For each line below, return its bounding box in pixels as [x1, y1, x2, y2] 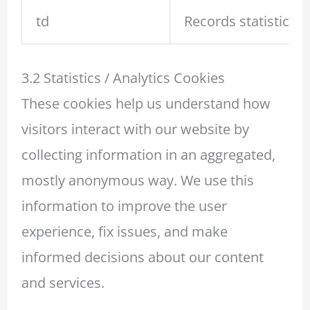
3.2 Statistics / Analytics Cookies [21, 69, 225, 88]
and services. [21, 273, 104, 293]
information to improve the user [21, 197, 227, 216]
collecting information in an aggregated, [21, 145, 275, 165]
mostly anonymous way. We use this [21, 171, 254, 190]
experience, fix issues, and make [21, 222, 228, 241]
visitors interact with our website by [21, 120, 249, 139]
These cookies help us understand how [21, 94, 271, 113]
